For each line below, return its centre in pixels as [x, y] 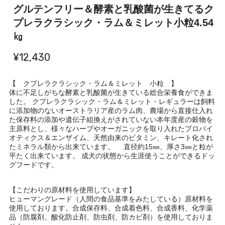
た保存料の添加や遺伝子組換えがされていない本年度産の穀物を [111, 119]
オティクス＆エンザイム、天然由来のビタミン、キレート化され [111, 137]
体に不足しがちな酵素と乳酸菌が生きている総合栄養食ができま [111, 92]
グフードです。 [33, 164]
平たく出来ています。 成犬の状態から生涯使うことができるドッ [112, 155]
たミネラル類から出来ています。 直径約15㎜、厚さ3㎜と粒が [111, 146]
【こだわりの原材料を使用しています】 [72, 190]
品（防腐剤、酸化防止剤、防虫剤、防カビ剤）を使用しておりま [111, 217]
